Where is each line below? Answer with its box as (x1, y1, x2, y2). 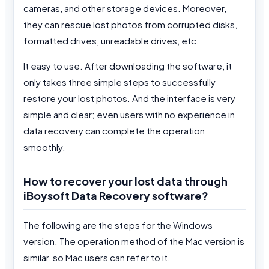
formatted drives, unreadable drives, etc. (23, 34, 201, 46)
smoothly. (23, 141, 65, 153)
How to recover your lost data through (23, 174, 228, 188)
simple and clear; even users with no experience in (23, 108, 235, 120)
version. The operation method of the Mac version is (23, 235, 244, 247)
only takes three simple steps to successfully (23, 76, 216, 88)
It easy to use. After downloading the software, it (23, 59, 232, 71)
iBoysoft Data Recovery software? (23, 188, 208, 202)
